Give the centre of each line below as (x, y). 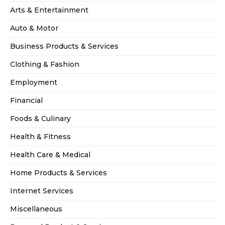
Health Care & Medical (50, 155)
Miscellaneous (36, 209)
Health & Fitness (40, 137)
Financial (26, 101)
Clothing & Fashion (45, 65)
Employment (34, 83)
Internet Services (42, 191)
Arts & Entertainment (49, 10)
